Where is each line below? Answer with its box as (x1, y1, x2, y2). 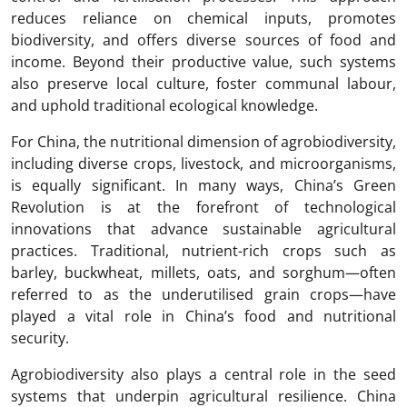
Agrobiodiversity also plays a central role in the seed (11, 364, 396, 385)
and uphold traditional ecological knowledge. (11, 95, 318, 116)
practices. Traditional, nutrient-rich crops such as (11, 241, 396, 262)
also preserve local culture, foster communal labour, (11, 74, 396, 94)
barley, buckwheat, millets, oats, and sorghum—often (11, 263, 396, 283)
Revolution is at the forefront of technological (11, 197, 396, 218)
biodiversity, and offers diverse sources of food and (11, 30, 396, 51)
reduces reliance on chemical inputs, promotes (11, 8, 396, 29)
